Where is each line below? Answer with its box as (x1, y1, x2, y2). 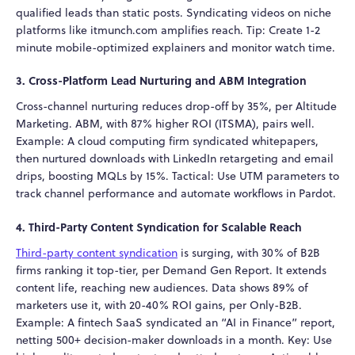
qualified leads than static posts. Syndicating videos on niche (16, 4, 331, 21)
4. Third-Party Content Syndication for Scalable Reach (16, 218, 302, 235)
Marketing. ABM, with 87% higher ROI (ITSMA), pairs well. (16, 116, 315, 132)
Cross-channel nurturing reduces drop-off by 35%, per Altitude (16, 98, 337, 115)
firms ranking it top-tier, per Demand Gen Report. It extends (16, 261, 326, 278)
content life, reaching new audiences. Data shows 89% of (16, 279, 308, 296)
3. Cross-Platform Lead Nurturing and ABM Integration (16, 72, 307, 89)
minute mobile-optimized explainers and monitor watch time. (16, 39, 335, 55)
